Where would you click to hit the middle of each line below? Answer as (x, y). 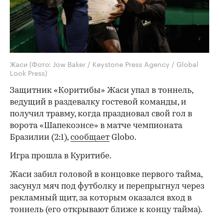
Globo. (123, 138)
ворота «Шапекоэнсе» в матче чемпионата (96, 126)
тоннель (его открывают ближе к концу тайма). (106, 210)
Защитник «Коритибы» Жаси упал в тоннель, (101, 91)
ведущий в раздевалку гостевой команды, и (98, 103)
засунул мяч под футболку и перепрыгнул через (107, 187)
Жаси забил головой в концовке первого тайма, (106, 175)
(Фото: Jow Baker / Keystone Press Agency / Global (114, 64)
